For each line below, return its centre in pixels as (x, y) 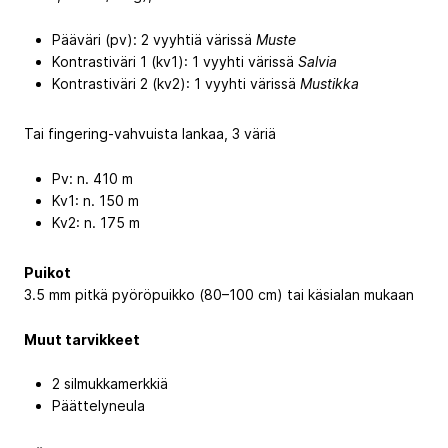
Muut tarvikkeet (82, 339)
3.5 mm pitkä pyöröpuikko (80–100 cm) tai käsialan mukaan (219, 294)
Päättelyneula (98, 406)
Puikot (47, 272)
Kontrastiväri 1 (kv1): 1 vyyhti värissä (175, 62)
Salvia (317, 62)
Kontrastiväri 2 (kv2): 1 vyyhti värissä (176, 84)
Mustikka (329, 84)
